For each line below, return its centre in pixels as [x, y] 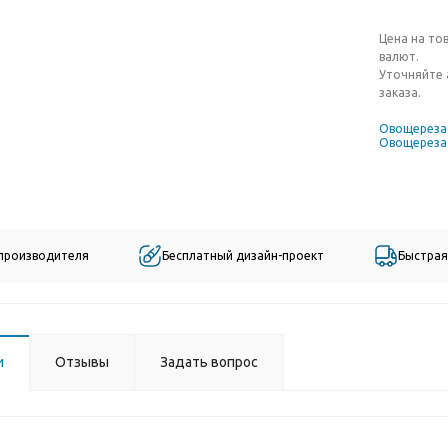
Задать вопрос [209, 362]
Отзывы [82, 362]
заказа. [400, 92]
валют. [399, 56]
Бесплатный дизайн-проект [243, 255]
